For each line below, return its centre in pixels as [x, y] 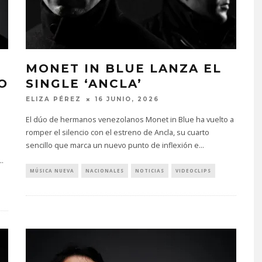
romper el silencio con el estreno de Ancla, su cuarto [118, 133]
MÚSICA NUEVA [52, 171]
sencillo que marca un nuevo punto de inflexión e [112, 146]
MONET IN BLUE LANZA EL [124, 68]
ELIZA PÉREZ [54, 99]
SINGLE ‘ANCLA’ [84, 84]
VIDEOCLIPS [193, 171]
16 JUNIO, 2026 [127, 99]
